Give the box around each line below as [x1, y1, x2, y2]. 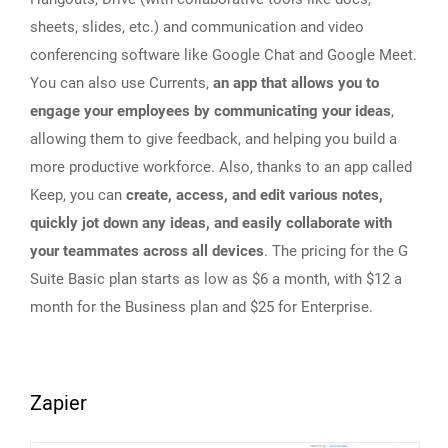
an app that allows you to [213, 74, 379, 93]
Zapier [30, 389, 87, 419]
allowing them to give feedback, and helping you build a [30, 130, 397, 149]
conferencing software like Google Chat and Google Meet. [30, 46, 417, 65]
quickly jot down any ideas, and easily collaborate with [30, 214, 392, 233]
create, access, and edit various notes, [122, 186, 383, 205]
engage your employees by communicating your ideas [30, 102, 391, 121]
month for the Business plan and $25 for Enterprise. [30, 298, 373, 317]
